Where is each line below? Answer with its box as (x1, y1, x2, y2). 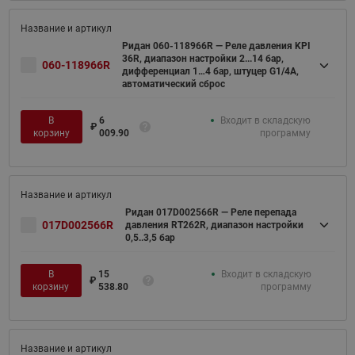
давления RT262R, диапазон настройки (124, 219, 303, 231)
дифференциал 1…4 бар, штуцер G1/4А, (121, 66, 299, 77)
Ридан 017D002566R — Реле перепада (124, 207, 296, 218)
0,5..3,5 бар (124, 232, 175, 243)
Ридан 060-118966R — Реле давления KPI (121, 40, 311, 52)
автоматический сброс (121, 78, 225, 90)
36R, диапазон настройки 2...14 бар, (121, 53, 284, 64)
